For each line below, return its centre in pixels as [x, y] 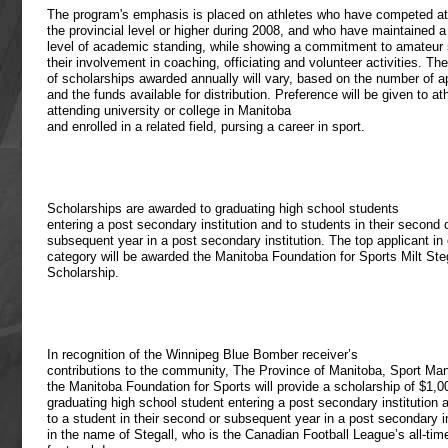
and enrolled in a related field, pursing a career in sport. [206, 126]
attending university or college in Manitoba [169, 110]
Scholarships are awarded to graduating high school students [223, 208]
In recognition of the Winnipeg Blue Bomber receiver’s [202, 354]
